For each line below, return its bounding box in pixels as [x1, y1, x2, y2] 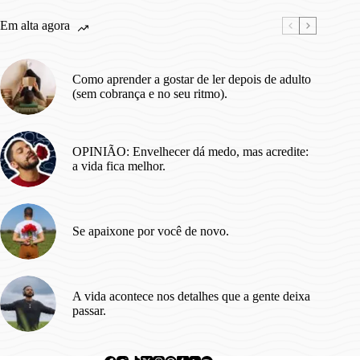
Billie [69, 5, 97, 21]
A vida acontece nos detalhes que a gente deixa [72, 289, 310, 304]
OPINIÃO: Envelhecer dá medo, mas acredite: [72, 145, 309, 159]
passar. [72, 304, 106, 318]
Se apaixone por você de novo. [72, 224, 229, 239]
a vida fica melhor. [72, 159, 166, 174]
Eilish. [69, 20, 103, 36]
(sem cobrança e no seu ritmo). [72, 87, 227, 101]
